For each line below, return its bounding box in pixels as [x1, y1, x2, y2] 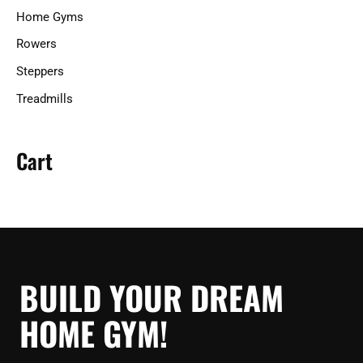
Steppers [16, 64, 64, 79]
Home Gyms [16, 9, 83, 24]
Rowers [16, 36, 57, 52]
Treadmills [16, 91, 73, 106]
